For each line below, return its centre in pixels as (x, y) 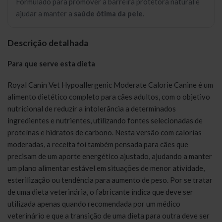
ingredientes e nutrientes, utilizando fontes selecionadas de (105, 121)
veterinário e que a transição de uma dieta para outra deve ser (109, 216)
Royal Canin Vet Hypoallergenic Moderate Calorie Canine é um (110, 85)
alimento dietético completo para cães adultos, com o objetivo (109, 97)
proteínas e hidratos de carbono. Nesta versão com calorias (105, 133)
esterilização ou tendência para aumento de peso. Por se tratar (110, 180)
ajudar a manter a (45, 13)
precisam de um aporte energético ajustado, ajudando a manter (110, 156)
